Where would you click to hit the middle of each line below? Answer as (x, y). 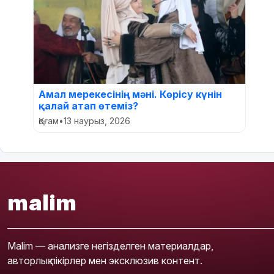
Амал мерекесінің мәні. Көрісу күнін (130, 94)
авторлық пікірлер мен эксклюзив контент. (105, 261)
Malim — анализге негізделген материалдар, (110, 246)
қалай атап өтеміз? (88, 106)
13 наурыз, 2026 (97, 121)
